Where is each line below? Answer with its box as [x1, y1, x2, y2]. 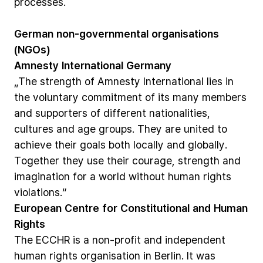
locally [133, 137, 164, 151]
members [202, 90, 247, 104]
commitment [82, 90, 142, 104]
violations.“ [14, 185, 67, 199]
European [14, 201, 62, 215]
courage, [132, 153, 175, 167]
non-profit [92, 232, 141, 247]
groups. [99, 122, 134, 136]
